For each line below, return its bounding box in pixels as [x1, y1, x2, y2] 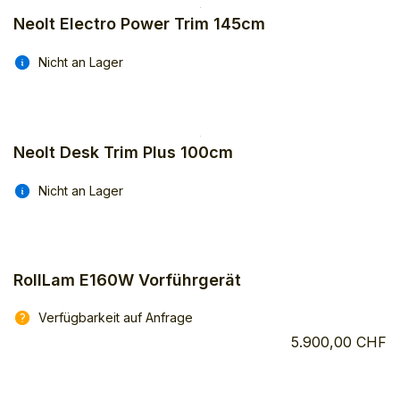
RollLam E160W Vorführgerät [13, 271, 241, 290]
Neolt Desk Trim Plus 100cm [13, 142, 233, 162]
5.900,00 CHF [291, 333, 387, 352]
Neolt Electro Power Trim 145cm [13, 13, 265, 33]
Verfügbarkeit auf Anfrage [38, 310, 193, 326]
